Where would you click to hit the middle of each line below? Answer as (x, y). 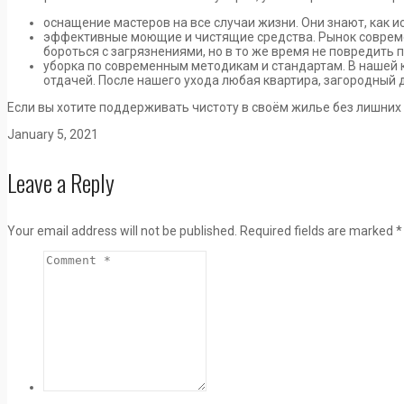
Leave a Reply (61, 183)
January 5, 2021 (53, 134)
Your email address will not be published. (122, 231)
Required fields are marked (317, 231)
